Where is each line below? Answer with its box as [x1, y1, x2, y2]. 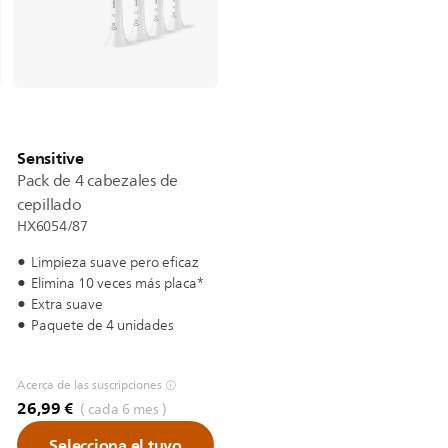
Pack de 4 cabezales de [17, 168, 179, 194]
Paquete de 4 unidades [31, 314, 174, 337]
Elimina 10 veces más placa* [31, 272, 204, 295]
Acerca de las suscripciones [17, 374, 162, 396]
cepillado [17, 192, 82, 218]
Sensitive [17, 144, 84, 172]
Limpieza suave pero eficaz [31, 251, 199, 274]
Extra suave [31, 293, 103, 316]
